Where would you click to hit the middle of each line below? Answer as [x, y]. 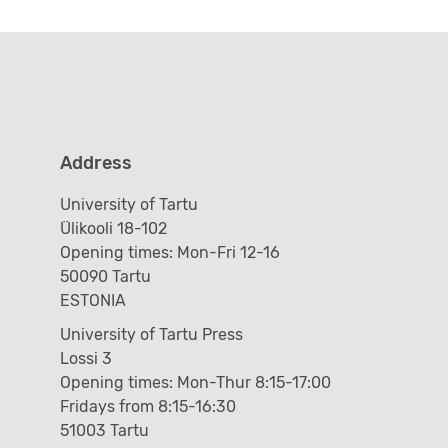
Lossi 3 [85, 358]
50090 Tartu [105, 276]
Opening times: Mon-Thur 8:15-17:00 [195, 382]
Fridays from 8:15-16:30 [147, 406]
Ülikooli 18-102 [113, 228]
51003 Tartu [104, 430]
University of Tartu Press [151, 334]
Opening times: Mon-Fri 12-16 [169, 252]
